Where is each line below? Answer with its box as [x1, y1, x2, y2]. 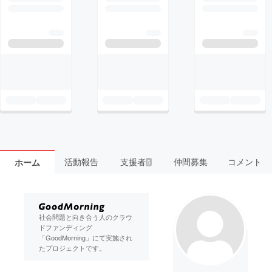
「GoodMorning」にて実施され [39, 232, 132, 242]
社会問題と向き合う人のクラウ [39, 211, 132, 222]
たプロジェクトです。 [39, 242, 106, 253]
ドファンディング [39, 222, 92, 232]
